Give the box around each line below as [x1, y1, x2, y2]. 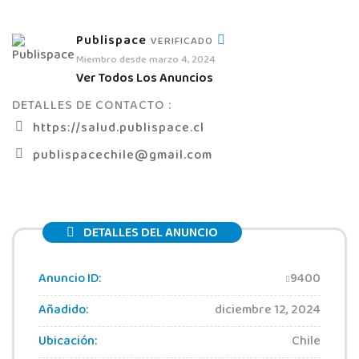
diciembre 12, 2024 [215, 300, 321, 321]
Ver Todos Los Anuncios [76, 68, 213, 90]
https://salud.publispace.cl [32, 118, 204, 139]
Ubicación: [38, 331, 97, 353]
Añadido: [38, 300, 88, 321]
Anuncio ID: [38, 268, 101, 290]
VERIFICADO [151, 33, 213, 50]
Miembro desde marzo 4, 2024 [76, 51, 216, 69]
